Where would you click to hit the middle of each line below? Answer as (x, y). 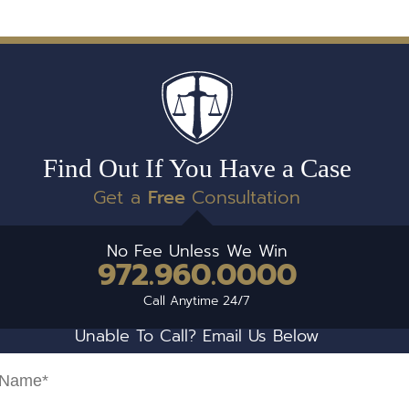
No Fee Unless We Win (197, 252)
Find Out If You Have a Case (197, 168)
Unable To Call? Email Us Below (197, 337)
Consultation (246, 198)
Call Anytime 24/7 (197, 301)
